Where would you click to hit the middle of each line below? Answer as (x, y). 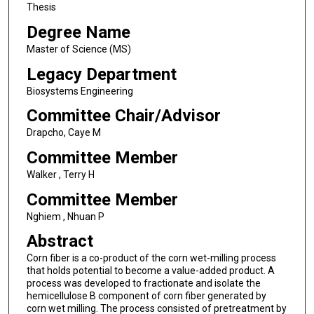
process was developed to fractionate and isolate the (143, 284)
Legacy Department (101, 74)
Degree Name (78, 32)
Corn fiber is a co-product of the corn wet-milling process (151, 258)
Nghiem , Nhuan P (65, 216)
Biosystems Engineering (80, 91)
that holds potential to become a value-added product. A (150, 271)
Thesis (41, 7)
